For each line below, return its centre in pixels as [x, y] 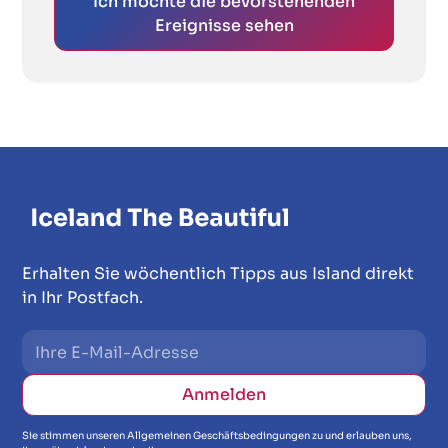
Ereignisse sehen [224, 26]
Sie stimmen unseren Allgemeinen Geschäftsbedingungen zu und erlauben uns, [217, 436]
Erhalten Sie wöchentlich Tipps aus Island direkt [218, 274]
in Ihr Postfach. [83, 298]
